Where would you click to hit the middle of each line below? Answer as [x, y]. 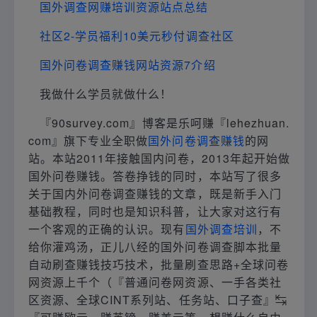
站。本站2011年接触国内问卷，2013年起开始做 [159, 158]
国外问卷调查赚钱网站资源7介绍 [128, 64]
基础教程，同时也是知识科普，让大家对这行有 [155, 211]
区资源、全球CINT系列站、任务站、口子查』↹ [158, 299]
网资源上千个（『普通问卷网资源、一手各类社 [155, 282]
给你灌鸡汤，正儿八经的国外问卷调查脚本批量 [155, 246]
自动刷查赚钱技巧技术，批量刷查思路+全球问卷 [158, 264]
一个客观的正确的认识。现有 [107, 229]
